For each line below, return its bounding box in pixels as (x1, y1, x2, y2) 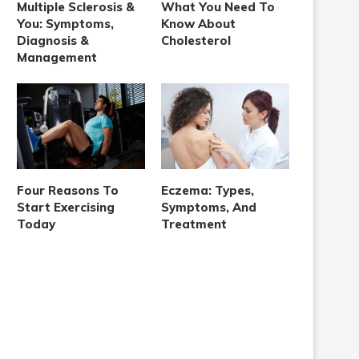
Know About (161, 16, 236, 32)
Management (17, 50, 97, 66)
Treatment (161, 216, 228, 232)
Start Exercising (17, 199, 115, 215)
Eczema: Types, (161, 182, 255, 198)
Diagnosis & (17, 33, 89, 49)
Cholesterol (161, 33, 232, 49)
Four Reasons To (17, 182, 119, 198)
